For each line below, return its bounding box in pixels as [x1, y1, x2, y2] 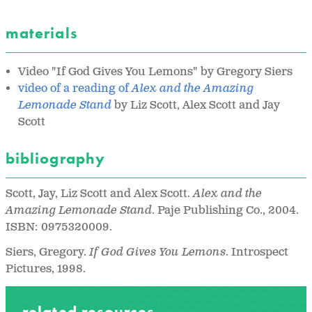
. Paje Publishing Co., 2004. [152, 203, 299, 218]
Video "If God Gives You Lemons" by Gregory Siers [18, 65, 296, 80]
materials [6, 24, 82, 43]
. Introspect [226, 244, 288, 260]
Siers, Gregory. [6, 244, 89, 260]
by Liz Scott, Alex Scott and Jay [114, 98, 281, 114]
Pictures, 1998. [6, 261, 88, 276]
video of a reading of [18, 81, 132, 97]
